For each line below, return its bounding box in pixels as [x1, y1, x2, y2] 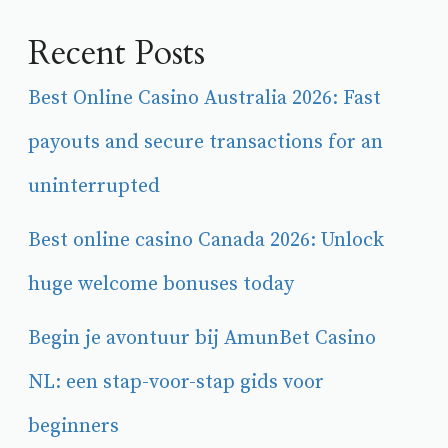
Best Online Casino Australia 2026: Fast [28, 86, 381, 111]
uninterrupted [28, 174, 160, 199]
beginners [28, 414, 119, 439]
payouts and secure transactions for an [28, 130, 383, 155]
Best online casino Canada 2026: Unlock [28, 228, 384, 253]
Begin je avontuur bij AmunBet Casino [28, 326, 376, 351]
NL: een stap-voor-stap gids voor [28, 370, 324, 395]
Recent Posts [28, 30, 205, 76]
